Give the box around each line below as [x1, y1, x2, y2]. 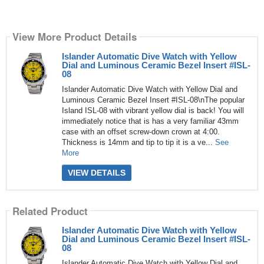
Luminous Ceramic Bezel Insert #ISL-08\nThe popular [61, 95, 245, 104]
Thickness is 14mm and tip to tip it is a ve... [61, 137, 215, 147]
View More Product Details [12, 29, 137, 44]
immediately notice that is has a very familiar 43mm [61, 116, 239, 126]
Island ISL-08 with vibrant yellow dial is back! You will [61, 105, 244, 115]
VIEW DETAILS [67, 167, 126, 177]
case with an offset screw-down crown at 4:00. [61, 127, 220, 136]
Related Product [12, 203, 88, 218]
